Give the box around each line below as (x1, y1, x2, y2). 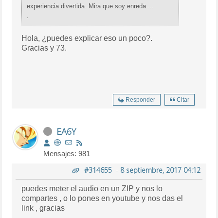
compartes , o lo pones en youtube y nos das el (21, 194, 183, 202)
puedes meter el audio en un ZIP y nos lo (21, 184, 163, 193)
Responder (125, 96, 155, 103)
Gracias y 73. (21, 43, 67, 52)
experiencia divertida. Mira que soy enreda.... (27, 2, 154, 10)
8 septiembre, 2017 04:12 (120, 165, 200, 175)
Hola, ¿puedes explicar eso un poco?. (21, 34, 153, 42)
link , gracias (21, 203, 65, 212)
